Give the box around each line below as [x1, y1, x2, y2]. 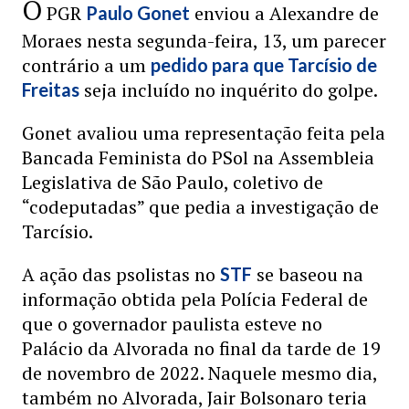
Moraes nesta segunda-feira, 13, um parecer [22, 28, 386, 53]
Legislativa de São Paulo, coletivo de [22, 170, 323, 194]
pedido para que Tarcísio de [151, 54, 377, 76]
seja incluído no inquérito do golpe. [79, 78, 378, 102]
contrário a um [22, 53, 151, 78]
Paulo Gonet [86, 2, 190, 24]
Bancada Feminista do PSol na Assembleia [22, 145, 374, 170]
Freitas [22, 79, 79, 100]
